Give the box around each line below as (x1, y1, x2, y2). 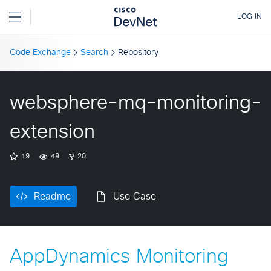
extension (10, 123, 95, 142)
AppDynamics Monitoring (10, 247, 229, 267)
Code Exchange (10, 48, 71, 57)
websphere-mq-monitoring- (10, 94, 261, 113)
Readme (34, 192, 71, 201)
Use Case (113, 192, 156, 201)
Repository (118, 48, 158, 57)
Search (80, 48, 108, 57)
